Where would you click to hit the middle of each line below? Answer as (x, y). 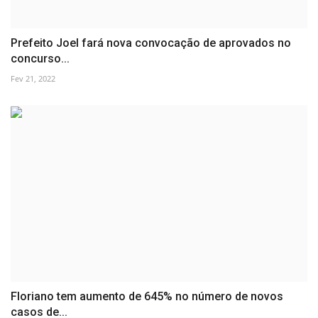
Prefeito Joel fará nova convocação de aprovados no (151, 43)
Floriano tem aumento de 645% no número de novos (147, 296)
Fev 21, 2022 (33, 79)
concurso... (40, 59)
